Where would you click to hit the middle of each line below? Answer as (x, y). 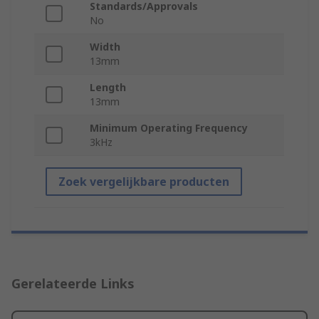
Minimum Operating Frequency (169, 128)
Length (108, 88)
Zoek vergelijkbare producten (144, 182)
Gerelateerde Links (73, 284)
